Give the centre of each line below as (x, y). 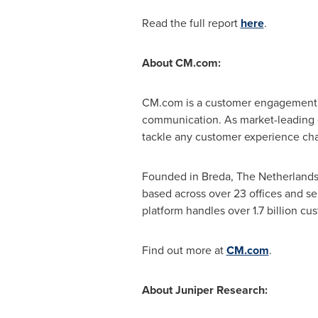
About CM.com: (181, 63)
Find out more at (184, 250)
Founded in (171, 176)
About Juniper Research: (204, 290)
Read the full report (191, 23)
